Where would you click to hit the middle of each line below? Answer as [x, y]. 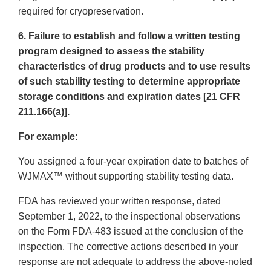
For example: [48, 137]
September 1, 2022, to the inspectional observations [129, 217]
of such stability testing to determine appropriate [129, 82]
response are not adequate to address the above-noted [135, 262]
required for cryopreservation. [81, 11]
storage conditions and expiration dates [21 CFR [129, 97]
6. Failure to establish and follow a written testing [129, 36]
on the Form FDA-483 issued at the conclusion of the [131, 232]
